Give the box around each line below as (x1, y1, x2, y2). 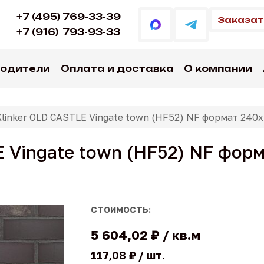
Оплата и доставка (60, 63, 174, 74)
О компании (184, 63, 253, 74)
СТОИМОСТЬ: (91, 204, 151, 214)
